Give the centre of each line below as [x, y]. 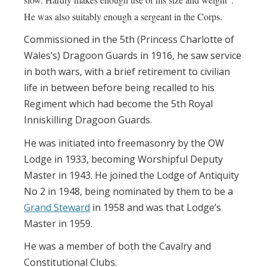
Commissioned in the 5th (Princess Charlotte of [129, 40]
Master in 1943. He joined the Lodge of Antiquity [131, 175]
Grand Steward [57, 207]
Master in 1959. [58, 223]
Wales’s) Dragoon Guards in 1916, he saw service [133, 56]
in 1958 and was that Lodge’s [156, 207]
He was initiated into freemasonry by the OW [124, 143]
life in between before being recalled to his [119, 88]
